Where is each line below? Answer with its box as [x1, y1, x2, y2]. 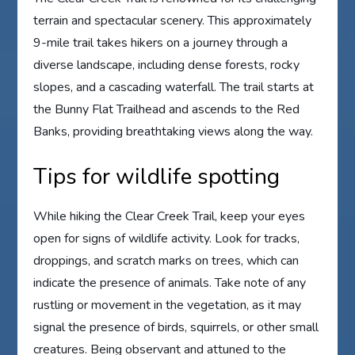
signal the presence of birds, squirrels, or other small [33, 318, 319, 336]
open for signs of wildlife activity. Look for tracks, [33, 229, 300, 247]
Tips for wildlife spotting [33, 161, 281, 192]
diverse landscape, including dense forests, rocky [33, 55, 300, 74]
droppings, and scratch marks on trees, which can [33, 251, 300, 269]
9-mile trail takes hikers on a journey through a [33, 33, 288, 52]
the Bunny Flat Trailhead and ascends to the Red [33, 100, 300, 118]
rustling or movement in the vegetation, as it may [33, 296, 302, 314]
